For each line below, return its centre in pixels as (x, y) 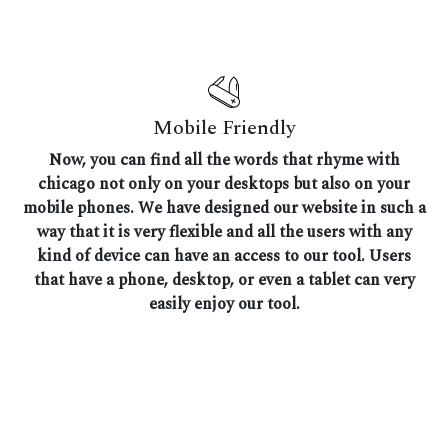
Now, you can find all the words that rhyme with (224, 160)
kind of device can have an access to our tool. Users (224, 256)
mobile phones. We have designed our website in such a (224, 208)
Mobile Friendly (224, 128)
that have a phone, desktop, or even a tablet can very (224, 280)
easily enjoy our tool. (224, 304)
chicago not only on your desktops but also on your (224, 184)
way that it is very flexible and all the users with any (224, 232)
